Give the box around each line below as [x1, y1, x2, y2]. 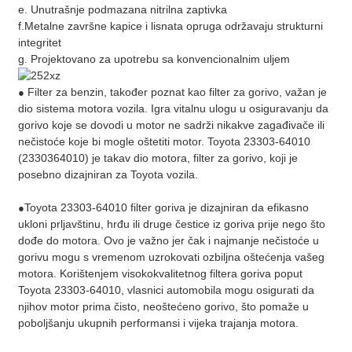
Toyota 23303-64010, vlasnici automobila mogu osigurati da [17, 284, 314, 297]
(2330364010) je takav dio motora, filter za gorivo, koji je [17, 152, 298, 165]
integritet [17, 35, 61, 49]
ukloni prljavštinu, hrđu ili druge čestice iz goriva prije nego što [17, 218, 325, 231]
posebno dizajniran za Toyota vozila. [17, 168, 198, 181]
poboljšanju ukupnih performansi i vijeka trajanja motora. [17, 317, 299, 330]
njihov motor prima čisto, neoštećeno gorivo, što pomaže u [17, 300, 309, 313]
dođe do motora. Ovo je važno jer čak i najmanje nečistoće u [17, 234, 319, 247]
